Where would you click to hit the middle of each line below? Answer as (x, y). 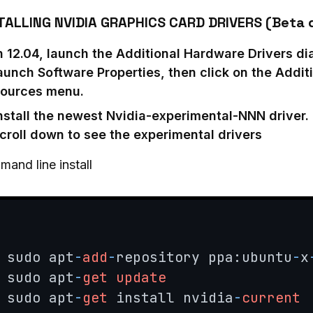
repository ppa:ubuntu (204, 257)
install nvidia (170, 297)
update (141, 277)
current (271, 297)
